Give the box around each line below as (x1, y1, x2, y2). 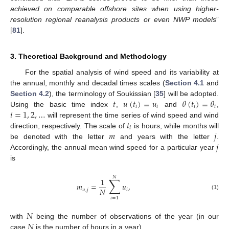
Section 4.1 (165, 78, 204, 87)
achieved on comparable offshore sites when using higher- (10, 4, 219, 13)
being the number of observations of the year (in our (32, 212, 219, 221)
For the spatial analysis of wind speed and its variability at (25, 67, 219, 76)
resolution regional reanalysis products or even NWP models (10, 15, 216, 24)
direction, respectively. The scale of (10, 121, 127, 130)
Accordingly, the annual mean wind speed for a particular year (10, 143, 217, 151)
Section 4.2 (10, 89, 50, 98)
